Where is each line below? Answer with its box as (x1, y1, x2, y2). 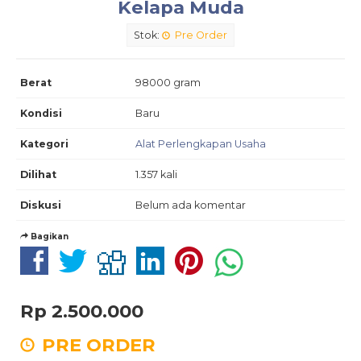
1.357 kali (135, 168, 177, 181)
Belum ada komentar (135, 199, 246, 212)
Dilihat (20, 168, 56, 181)
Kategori (20, 138, 68, 151)
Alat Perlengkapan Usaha (135, 138, 266, 151)
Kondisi (20, 107, 62, 120)
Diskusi (20, 199, 61, 212)
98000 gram (135, 77, 201, 89)
